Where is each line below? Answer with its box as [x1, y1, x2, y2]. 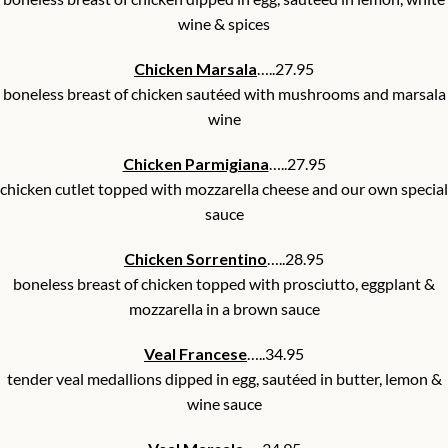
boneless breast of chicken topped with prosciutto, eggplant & [13, 274, 435, 294]
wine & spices [178, 14, 270, 34]
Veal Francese [144, 344, 247, 364]
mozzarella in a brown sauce [128, 299, 320, 319]
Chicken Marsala [134, 59, 257, 79]
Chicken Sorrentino [124, 249, 267, 269]
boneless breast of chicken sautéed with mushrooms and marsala [2, 84, 446, 104]
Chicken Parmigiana [122, 154, 269, 174]
